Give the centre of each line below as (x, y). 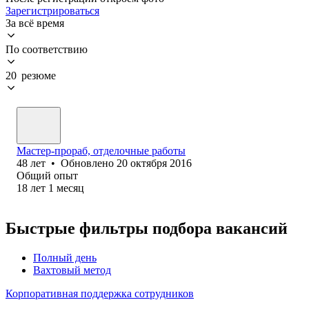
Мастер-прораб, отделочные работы (101, 150)
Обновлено (89, 163)
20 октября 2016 (154, 163)
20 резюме (31, 75)
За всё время (35, 23)
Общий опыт (47, 175)
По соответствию (47, 49)
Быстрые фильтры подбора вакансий (147, 228)
